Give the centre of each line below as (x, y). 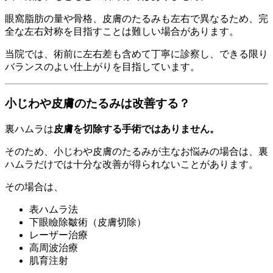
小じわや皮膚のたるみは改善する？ (97, 104)
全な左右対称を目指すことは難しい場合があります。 (122, 31)
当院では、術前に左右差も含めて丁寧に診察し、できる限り (136, 54)
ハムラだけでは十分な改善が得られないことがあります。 (132, 165)
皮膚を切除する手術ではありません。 (136, 129)
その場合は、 (34, 187)
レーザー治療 (58, 235)
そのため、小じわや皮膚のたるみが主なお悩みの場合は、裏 (136, 152)
